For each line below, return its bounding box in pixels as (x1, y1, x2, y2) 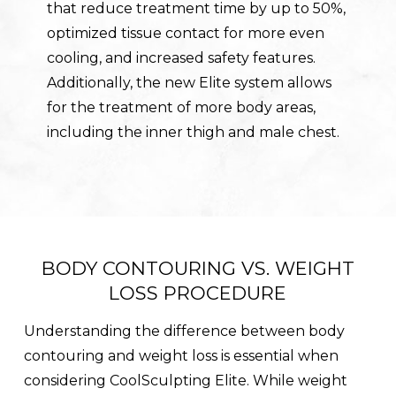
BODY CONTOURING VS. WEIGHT (41, 256, 354, 279)
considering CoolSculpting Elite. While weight (23, 372, 347, 390)
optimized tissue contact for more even (46, 25, 324, 42)
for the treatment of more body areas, (46, 99, 316, 117)
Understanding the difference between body (23, 323, 345, 340)
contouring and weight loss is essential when (23, 347, 339, 365)
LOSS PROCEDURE (109, 281, 287, 304)
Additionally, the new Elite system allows (46, 74, 331, 92)
